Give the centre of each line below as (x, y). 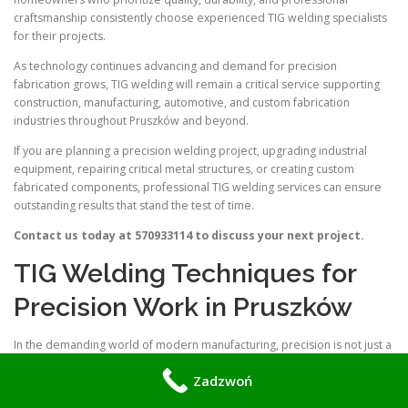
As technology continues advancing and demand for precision (175, 66)
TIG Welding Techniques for (185, 273)
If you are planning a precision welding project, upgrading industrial (190, 150)
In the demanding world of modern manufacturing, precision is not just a (203, 345)
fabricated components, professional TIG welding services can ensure (198, 187)
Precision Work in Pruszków (183, 307)
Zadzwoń (222, 381)
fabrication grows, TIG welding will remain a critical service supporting (197, 84)
